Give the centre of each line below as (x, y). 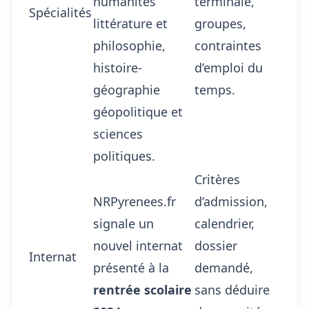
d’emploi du (229, 68)
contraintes (228, 46)
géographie (127, 90)
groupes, (220, 23)
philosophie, (129, 46)
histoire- (118, 68)
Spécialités (60, 12)
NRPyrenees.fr (134, 201)
